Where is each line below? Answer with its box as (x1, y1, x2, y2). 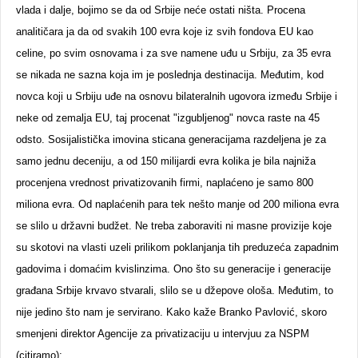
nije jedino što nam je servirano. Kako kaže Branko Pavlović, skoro (16, 306, 327, 318)
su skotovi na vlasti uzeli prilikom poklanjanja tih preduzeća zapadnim (16, 241, 339, 253)
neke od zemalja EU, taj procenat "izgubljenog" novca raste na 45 (16, 112, 320, 124)
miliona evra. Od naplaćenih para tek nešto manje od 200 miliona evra (16, 198, 339, 210)
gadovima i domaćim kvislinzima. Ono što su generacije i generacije (16, 263, 331, 275)
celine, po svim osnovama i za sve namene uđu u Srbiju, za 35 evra (16, 47, 331, 59)
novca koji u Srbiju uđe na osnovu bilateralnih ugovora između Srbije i (16, 90, 337, 102)
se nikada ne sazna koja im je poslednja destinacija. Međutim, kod (16, 69, 324, 81)
